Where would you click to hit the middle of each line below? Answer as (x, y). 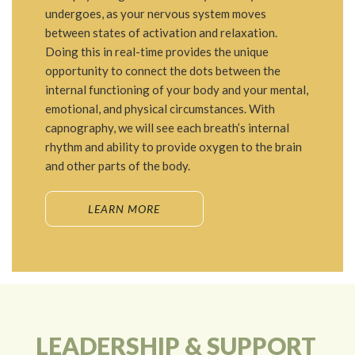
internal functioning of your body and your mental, (176, 90)
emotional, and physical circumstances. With (160, 109)
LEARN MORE (124, 209)
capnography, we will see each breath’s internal (167, 128)
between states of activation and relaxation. (161, 33)
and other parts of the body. (118, 166)
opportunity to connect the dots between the (162, 71)
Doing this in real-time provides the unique (157, 52)
